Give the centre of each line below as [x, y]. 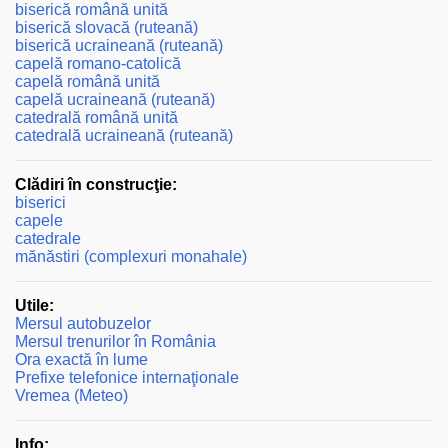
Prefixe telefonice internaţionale [127, 377]
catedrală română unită [96, 117]
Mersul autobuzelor [83, 323]
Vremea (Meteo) [71, 395]
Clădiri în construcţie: [96, 184]
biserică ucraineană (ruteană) [119, 45]
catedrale [48, 238]
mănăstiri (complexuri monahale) [131, 256]
